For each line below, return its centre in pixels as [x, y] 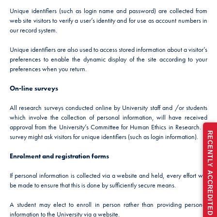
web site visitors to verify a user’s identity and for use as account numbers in [108, 20]
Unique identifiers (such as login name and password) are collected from [108, 11]
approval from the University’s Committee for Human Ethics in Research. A [108, 127]
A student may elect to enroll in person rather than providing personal [108, 204]
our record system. [33, 30]
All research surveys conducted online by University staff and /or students [108, 108]
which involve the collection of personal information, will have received [108, 117]
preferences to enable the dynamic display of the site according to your [108, 59]
